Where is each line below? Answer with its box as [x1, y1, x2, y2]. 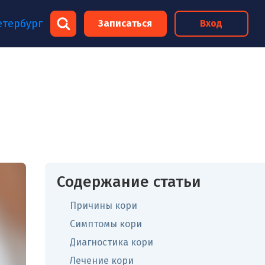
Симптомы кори [70, 218, 142, 230]
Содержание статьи [57, 173, 201, 191]
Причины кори [70, 200, 137, 211]
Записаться [98, 18, 153, 29]
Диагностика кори [70, 237, 153, 248]
